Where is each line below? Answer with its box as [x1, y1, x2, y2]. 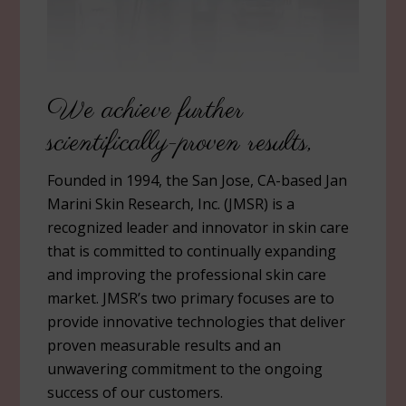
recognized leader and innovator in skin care [47, 217, 350, 237]
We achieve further [47, 92, 245, 129]
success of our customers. [47, 382, 224, 402]
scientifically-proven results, [47, 124, 314, 161]
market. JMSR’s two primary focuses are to [47, 287, 335, 308]
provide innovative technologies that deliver [47, 311, 346, 332]
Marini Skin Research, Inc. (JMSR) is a [47, 193, 295, 214]
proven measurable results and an [47, 334, 282, 355]
